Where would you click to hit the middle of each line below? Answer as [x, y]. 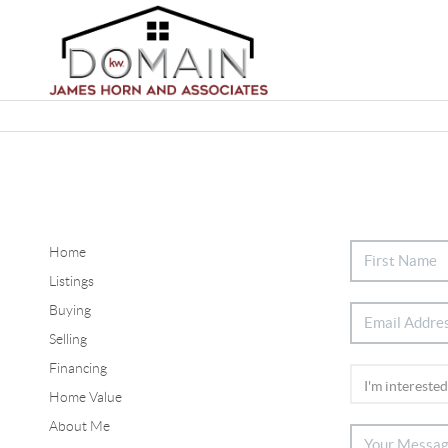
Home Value [85, 396]
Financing [77, 367]
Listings [71, 280]
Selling [67, 338]
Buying [69, 309]
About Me [79, 425]
